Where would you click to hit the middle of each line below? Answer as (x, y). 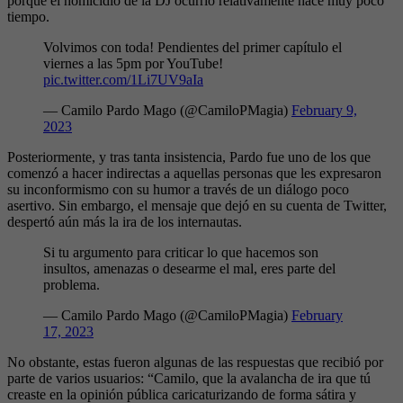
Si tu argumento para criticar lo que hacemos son (181, 252)
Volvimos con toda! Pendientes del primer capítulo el (193, 47)
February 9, (324, 110)
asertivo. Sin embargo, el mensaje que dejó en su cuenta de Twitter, (197, 205)
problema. (72, 284)
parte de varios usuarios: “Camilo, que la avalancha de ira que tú (189, 378)
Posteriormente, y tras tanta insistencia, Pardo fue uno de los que (189, 157)
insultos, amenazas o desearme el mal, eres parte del (189, 268)
